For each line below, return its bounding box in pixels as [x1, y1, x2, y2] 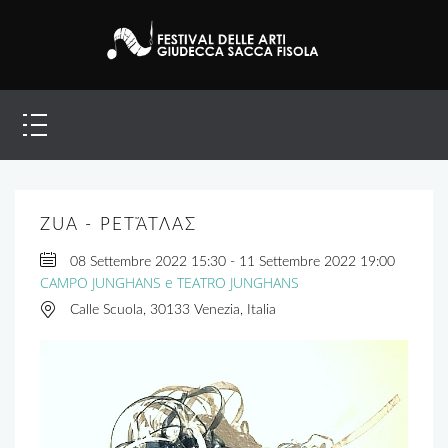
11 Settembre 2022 [239, 254, 356, 269]
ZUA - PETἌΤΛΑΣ [40, 215, 197, 233]
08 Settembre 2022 [70, 254, 191, 269]
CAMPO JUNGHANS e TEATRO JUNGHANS [40, 272, 299, 292]
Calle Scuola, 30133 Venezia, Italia [70, 302, 276, 317]
